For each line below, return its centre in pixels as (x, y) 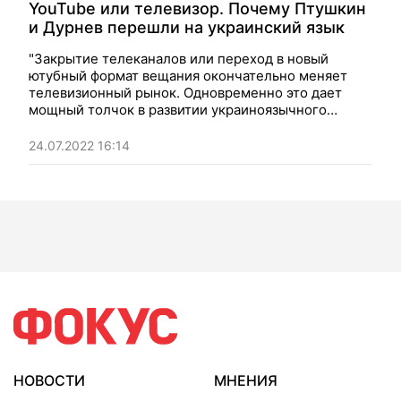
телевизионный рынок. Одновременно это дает (185, 93)
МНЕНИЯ (246, 380)
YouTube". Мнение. (90, 127)
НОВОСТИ (49, 380)
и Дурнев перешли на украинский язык (187, 27)
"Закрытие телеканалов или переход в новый (179, 59)
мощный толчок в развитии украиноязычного (178, 110)
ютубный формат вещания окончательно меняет (188, 76)
